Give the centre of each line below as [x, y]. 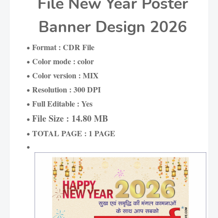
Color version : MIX [65, 75]
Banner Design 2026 [113, 27]
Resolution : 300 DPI [66, 89]
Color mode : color [63, 61]
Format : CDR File [63, 47]
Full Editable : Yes [62, 103]
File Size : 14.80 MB [70, 118]
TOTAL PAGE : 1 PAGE [75, 133]
